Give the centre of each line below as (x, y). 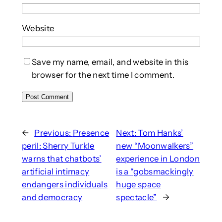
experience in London (158, 158)
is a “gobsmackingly (155, 171)
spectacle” (137, 197)
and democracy (52, 197)
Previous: (54, 133)
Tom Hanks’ (161, 133)
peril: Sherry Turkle (58, 145)
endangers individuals (64, 184)
